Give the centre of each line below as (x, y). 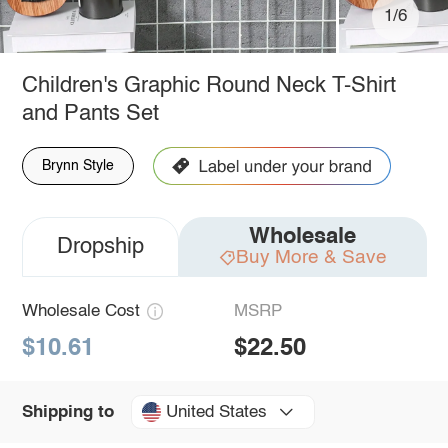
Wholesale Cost (80, 311)
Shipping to (67, 412)
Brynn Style (77, 165)
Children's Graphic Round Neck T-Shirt (208, 85)
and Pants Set (90, 113)
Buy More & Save (311, 257)
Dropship (100, 246)
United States (216, 412)
